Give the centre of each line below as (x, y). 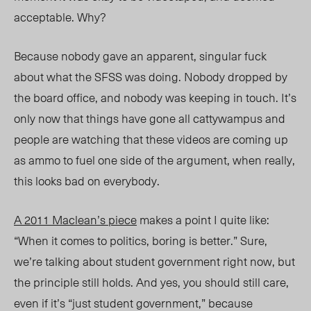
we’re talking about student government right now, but (154, 261)
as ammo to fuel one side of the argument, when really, (154, 160)
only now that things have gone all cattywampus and (150, 118)
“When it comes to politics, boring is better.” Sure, (141, 241)
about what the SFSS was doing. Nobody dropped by (151, 77)
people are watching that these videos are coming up (151, 139)
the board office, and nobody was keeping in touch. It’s (155, 98)
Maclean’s (79, 220)
